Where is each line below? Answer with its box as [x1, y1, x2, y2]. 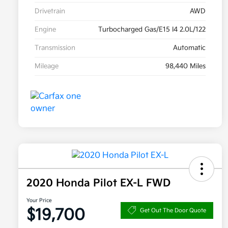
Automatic [173, 44, 206, 52]
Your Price [26, 197, 52, 204]
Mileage [35, 62, 59, 71]
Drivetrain [35, 7, 65, 16]
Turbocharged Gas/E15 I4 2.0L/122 [98, 25, 206, 34]
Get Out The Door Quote [140, 207, 206, 214]
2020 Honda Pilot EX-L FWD [26, 177, 170, 190]
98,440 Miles [165, 62, 206, 71]
